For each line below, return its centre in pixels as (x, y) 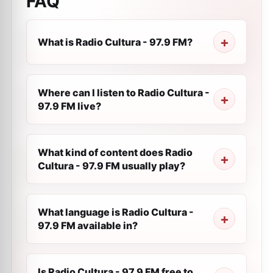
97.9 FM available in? (88, 225)
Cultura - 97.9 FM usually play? (112, 166)
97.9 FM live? (69, 106)
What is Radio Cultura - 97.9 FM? (115, 42)
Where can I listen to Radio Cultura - (124, 93)
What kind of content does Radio (115, 152)
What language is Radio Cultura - (116, 212)
